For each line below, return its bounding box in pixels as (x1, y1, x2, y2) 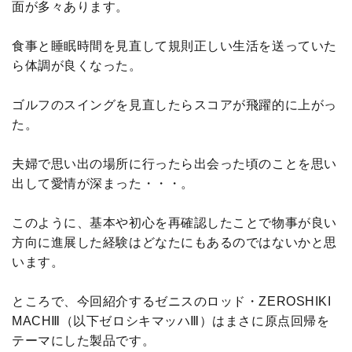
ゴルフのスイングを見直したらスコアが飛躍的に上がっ (12, 98, 337, 112)
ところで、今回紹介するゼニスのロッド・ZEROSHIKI (12, 295, 332, 309)
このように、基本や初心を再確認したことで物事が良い (12, 216, 337, 230)
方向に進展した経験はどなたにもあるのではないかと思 (12, 236, 337, 250)
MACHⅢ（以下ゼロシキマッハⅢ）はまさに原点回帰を (12, 314, 330, 328)
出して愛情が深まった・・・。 (12, 177, 194, 191)
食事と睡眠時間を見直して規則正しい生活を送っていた (12, 39, 337, 53)
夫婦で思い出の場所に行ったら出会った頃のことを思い (12, 157, 337, 171)
